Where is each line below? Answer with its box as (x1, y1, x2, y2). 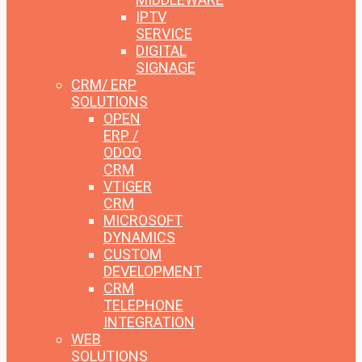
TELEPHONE (103, 297, 183, 314)
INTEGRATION (103, 314, 195, 331)
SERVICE (136, 25, 192, 43)
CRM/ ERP (71, 76, 137, 94)
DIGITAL (136, 42, 187, 60)
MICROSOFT (103, 212, 183, 229)
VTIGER (103, 178, 152, 196)
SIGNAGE (136, 59, 196, 77)
